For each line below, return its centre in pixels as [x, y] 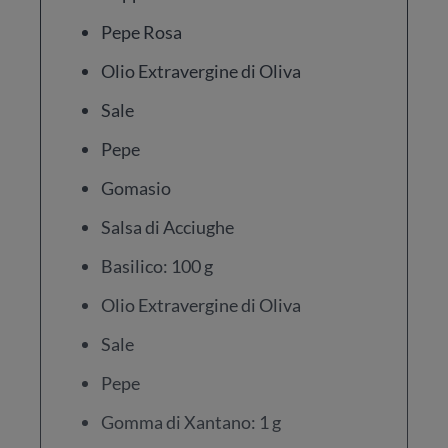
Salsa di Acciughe [167, 227]
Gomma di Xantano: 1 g [191, 422]
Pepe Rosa [141, 32]
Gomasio [136, 188]
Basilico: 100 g [157, 266]
